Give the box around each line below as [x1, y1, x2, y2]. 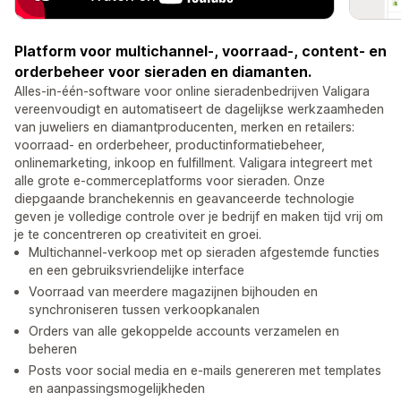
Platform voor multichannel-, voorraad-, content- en [14, 42, 387, 61]
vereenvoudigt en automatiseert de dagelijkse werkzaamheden [14, 101, 384, 117]
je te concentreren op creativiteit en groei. [14, 226, 261, 243]
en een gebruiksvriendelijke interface [29, 262, 244, 278]
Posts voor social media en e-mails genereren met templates [29, 363, 381, 379]
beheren [29, 341, 77, 357]
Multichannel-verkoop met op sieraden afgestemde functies [29, 244, 380, 260]
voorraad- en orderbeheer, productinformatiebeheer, [14, 137, 325, 153]
